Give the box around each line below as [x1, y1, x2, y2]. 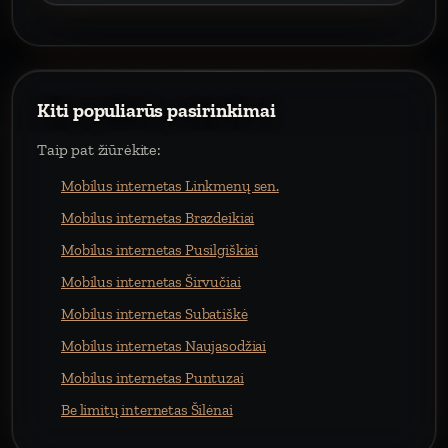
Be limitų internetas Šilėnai [61, 401, 233, 419]
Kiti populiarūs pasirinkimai [37, 99, 276, 122]
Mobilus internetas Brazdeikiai [61, 209, 255, 227]
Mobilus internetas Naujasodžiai [61, 337, 267, 355]
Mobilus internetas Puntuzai [61, 369, 244, 387]
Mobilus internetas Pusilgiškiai [61, 241, 259, 259]
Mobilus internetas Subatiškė [61, 305, 248, 323]
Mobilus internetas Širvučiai [61, 273, 241, 291]
